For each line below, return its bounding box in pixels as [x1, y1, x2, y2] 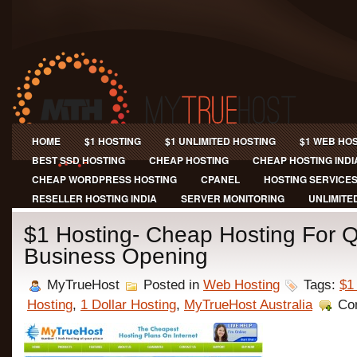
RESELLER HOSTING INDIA [32, 191, 157, 206]
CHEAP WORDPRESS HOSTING [32, 172, 177, 186]
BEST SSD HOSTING [32, 153, 125, 167]
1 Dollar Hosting [80, 297, 176, 312]
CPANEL [201, 172, 240, 186]
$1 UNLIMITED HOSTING [165, 134, 276, 148]
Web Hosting [203, 277, 280, 292]
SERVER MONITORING [181, 191, 284, 206]
